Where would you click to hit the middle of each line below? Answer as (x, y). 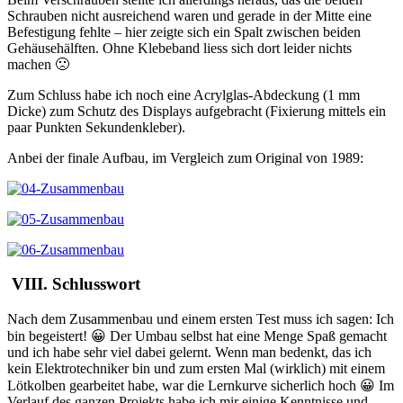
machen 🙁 (38, 64)
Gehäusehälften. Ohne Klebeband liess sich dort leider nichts (179, 48)
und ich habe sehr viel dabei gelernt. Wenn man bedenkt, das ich (189, 352)
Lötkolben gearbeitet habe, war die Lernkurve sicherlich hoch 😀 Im (201, 385)
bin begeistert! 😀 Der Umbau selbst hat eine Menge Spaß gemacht (197, 336)
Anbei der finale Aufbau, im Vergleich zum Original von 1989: (185, 157)
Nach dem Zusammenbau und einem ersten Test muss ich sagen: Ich (201, 318)
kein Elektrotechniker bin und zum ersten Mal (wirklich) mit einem (196, 368)
